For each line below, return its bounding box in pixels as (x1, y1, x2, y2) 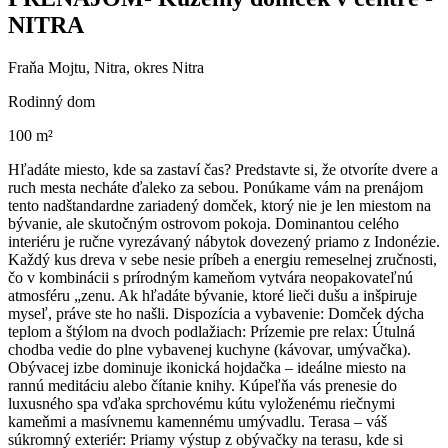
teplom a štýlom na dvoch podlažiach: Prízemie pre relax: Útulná (8, 323, 415, 341)
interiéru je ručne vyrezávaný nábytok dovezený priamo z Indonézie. (8, 233, 440, 251)
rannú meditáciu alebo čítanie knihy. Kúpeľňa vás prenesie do (8, 377, 397, 395)
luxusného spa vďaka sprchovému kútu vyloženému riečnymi (8, 395, 395, 413)
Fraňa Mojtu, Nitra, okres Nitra (8, 59, 204, 77)
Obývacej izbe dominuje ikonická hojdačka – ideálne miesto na (8, 359, 406, 377)
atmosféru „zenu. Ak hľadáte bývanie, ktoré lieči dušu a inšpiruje (8, 287, 417, 305)
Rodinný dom (8, 93, 95, 111)
